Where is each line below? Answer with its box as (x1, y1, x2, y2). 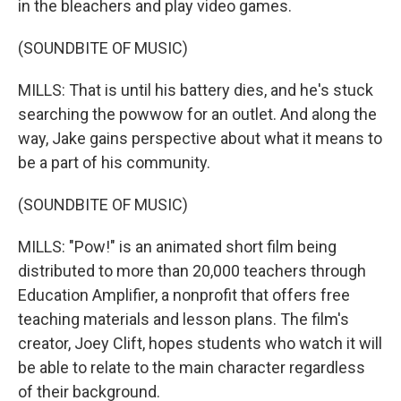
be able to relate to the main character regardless (18, 358, 365, 378)
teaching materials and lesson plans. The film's (18, 310, 349, 329)
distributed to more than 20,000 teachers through (18, 261, 366, 281)
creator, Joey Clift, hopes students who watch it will (18, 334, 382, 354)
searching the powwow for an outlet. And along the (18, 105, 377, 124)
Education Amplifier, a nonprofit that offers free (18, 286, 350, 305)
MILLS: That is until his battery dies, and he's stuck (18, 81, 373, 100)
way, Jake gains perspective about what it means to (18, 129, 382, 149)
